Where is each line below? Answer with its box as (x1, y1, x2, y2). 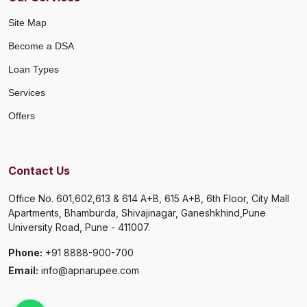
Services (8, 86, 45, 98)
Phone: (8, 246, 42, 258)
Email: (8, 264, 38, 276)
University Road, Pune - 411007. (8, 221, 150, 233)
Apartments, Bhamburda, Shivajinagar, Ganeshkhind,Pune (8, 206, 266, 219)
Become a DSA (8, 40, 74, 51)
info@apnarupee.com (41, 264, 139, 276)
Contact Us (8, 163, 70, 177)
